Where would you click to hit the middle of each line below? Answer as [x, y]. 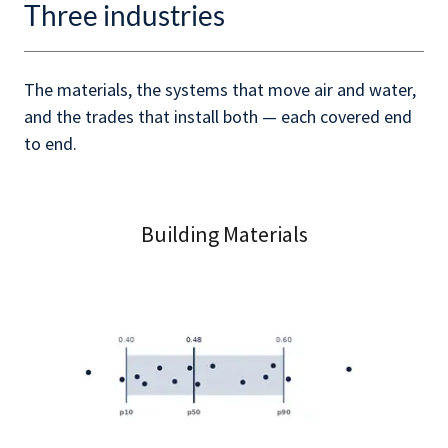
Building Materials [224, 234]
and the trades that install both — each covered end [218, 116]
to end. [50, 143]
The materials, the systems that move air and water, [220, 89]
